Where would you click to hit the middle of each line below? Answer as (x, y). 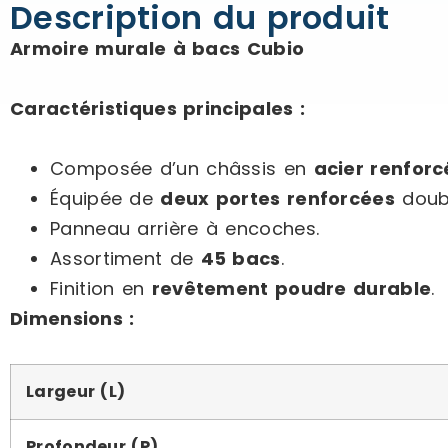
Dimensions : (72, 318)
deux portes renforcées (277, 198)
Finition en (101, 288)
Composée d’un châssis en (182, 168)
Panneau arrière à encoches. (185, 228)
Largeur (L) (76, 391)
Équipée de (105, 198)
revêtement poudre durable (291, 288)
